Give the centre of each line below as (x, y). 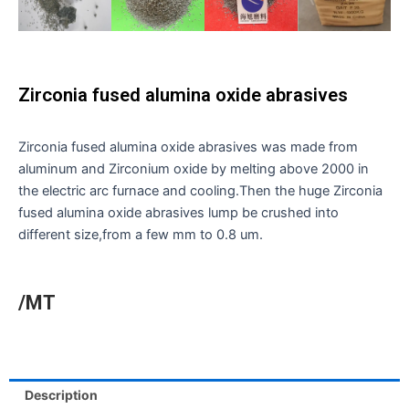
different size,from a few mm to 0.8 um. (141, 234)
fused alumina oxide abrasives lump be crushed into (178, 212)
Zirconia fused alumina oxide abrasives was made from (188, 147)
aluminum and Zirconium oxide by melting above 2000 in (194, 168)
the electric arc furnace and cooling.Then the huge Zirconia (200, 190)
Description (61, 394)
